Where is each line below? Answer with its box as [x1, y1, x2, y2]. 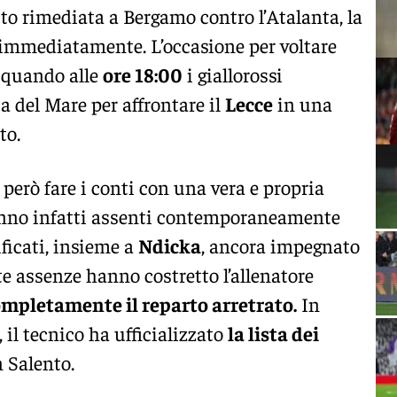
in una [273, 90, 332, 116]
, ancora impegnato [201, 232, 360, 258]
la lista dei [228, 320, 319, 346]
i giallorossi [183, 61, 283, 87]
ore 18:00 [103, 61, 183, 87]
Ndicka [138, 232, 201, 258]
